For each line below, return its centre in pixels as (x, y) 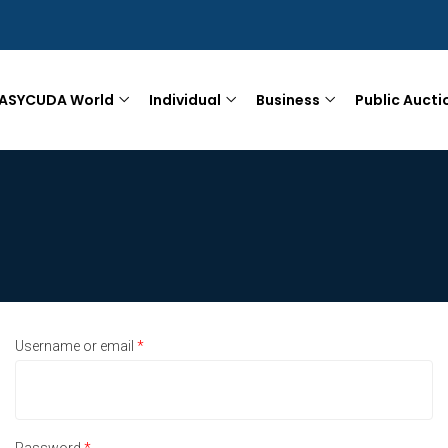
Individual (185, 100)
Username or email (75, 346)
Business (288, 100)
